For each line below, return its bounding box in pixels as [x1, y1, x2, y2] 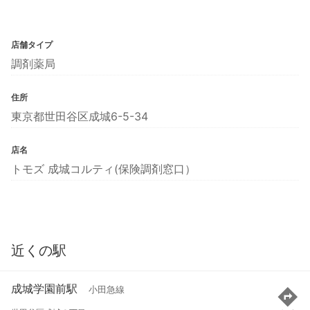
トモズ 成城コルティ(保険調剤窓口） [11, 161, 196, 176]
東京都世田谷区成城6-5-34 [11, 109, 148, 123]
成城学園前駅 [11, 282, 77, 296]
